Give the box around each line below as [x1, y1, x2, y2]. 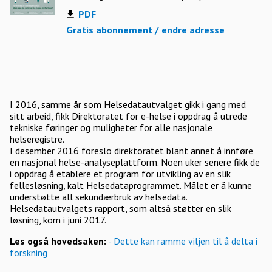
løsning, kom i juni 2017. [10, 214, 106, 226]
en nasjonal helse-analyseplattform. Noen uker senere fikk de [10, 156, 260, 168]
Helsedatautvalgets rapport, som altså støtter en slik [10, 202, 231, 214]
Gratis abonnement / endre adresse [66, 24, 225, 36]
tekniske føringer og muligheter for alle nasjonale [10, 121, 212, 134]
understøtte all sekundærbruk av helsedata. [10, 191, 187, 203]
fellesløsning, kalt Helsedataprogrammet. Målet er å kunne [10, 179, 252, 191]
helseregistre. [10, 133, 64, 145]
